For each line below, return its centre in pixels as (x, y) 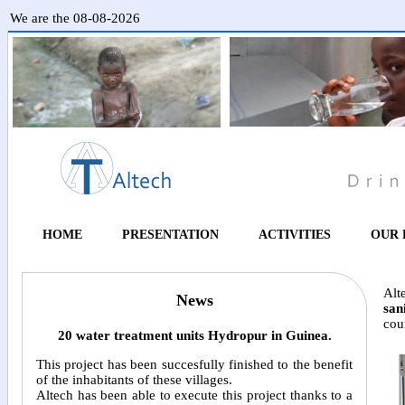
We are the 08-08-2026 (75, 18)
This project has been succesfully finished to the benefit (194, 365)
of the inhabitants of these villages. (134, 380)
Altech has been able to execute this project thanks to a (194, 396)
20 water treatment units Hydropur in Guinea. (194, 336)
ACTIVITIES (294, 235)
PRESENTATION (170, 235)
